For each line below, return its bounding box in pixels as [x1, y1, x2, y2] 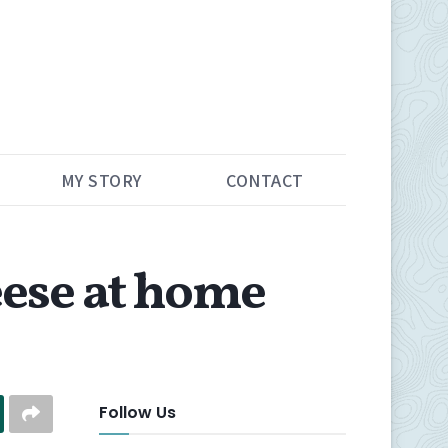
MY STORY [60, 168, 142, 192]
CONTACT [226, 168, 304, 192]
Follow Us [98, 400, 176, 424]
